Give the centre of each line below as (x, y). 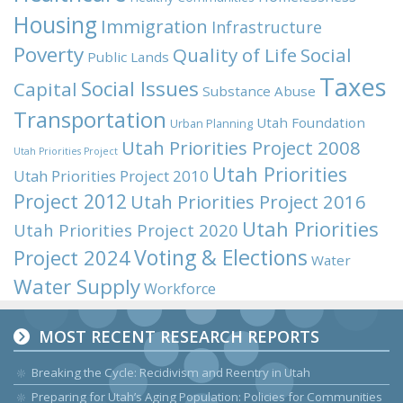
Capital (45, 89)
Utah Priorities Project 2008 (241, 148)
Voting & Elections (221, 257)
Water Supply (77, 287)
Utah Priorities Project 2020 (126, 230)
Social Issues (140, 89)
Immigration (154, 27)
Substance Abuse (259, 91)
